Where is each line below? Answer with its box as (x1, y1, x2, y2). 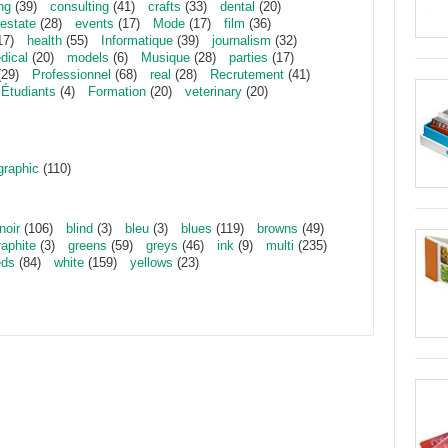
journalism (212, 33, 271, 48)
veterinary (185, 84, 242, 99)
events (75, 16, 114, 31)
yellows (130, 255, 173, 270)
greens (68, 238, 107, 253)
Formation (88, 84, 146, 99)
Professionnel (32, 67, 111, 82)
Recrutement (210, 67, 284, 82)
